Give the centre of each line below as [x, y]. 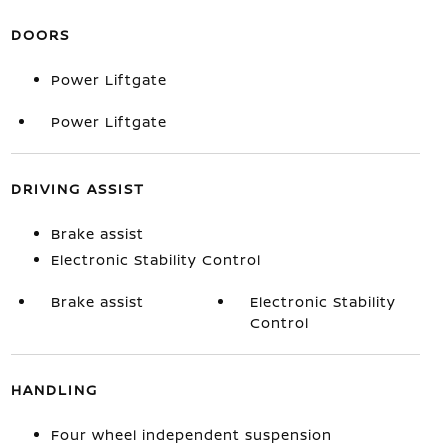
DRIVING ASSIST [77, 188]
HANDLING [54, 389]
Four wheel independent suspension [191, 434]
